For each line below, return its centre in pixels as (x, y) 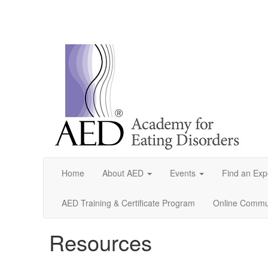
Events (183, 173)
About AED (123, 173)
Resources (100, 242)
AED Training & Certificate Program (128, 203)
